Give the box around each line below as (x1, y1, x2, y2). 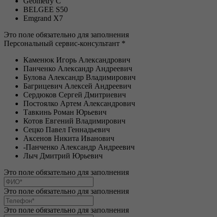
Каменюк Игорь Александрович (23, 55, 130, 64)
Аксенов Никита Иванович (23, 134, 114, 142)
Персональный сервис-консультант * (4, 39, 125, 47)
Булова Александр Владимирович (23, 73, 136, 81)
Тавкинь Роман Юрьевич (23, 108, 107, 116)
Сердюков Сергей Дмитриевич (23, 90, 126, 99)
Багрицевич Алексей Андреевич (23, 81, 131, 90)
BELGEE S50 (23, 5, 68, 14)
